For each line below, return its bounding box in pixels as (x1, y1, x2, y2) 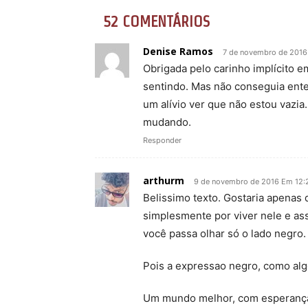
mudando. (143, 115, 191, 129)
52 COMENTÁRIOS (103, 13, 210, 30)
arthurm (143, 174, 184, 188)
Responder (143, 135, 181, 146)
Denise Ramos (143, 45, 213, 58)
